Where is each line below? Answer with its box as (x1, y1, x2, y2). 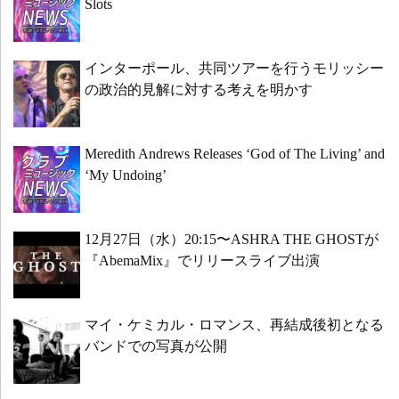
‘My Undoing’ (85, 167, 167, 183)
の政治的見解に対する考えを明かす (85, 82, 313, 98)
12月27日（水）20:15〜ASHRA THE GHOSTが (85, 232, 379, 248)
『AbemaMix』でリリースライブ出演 (85, 253, 320, 269)
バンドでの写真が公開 (85, 338, 227, 354)
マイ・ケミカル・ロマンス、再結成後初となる (85, 317, 384, 333)
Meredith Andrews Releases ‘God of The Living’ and (85, 146, 385, 162)
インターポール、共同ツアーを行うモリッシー (85, 61, 384, 77)
